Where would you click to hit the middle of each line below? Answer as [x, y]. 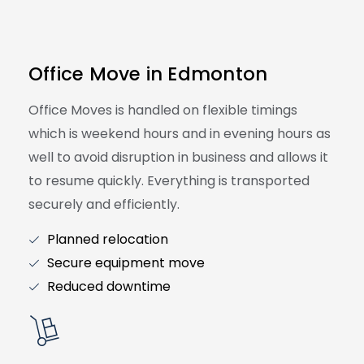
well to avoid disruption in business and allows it [178, 157]
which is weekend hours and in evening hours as [180, 133]
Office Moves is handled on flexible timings [163, 110]
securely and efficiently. [104, 204]
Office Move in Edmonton [148, 74]
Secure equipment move [126, 263]
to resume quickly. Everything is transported [169, 180]
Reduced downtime [108, 287]
